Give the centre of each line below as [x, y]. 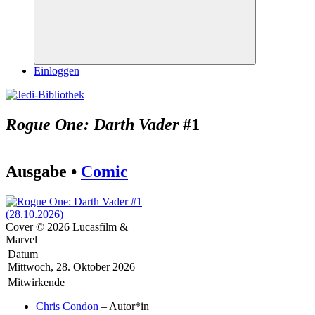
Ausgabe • [43, 171]
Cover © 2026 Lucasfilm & [67, 226]
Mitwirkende [36, 282]
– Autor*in [124, 306]
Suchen [160, 67]
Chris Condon [67, 306]
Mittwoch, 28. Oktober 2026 [71, 266]
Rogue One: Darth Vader [92, 124]
